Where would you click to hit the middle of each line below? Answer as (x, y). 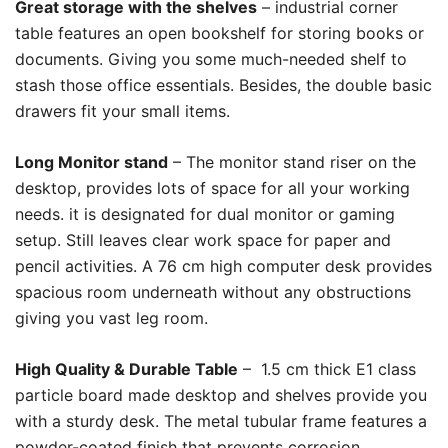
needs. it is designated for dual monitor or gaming (205, 214)
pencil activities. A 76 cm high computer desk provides (223, 266)
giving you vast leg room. (111, 318)
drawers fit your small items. (122, 111)
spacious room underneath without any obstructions (213, 292)
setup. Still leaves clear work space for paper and (203, 240)
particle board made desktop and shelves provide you (221, 395)
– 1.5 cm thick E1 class (327, 369)
